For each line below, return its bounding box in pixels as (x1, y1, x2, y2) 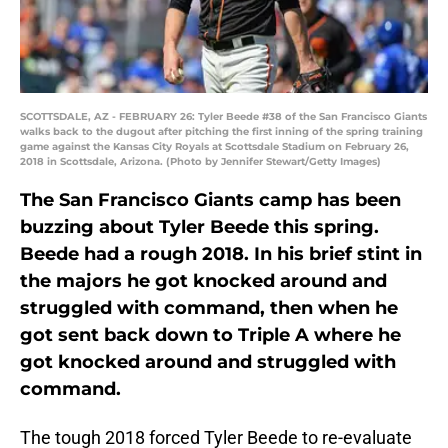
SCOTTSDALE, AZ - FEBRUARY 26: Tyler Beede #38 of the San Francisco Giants (20, 110, 427, 124)
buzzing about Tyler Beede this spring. (20, 216, 379, 239)
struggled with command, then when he (20, 297, 398, 320)
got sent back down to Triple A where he (20, 324, 401, 347)
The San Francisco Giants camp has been (20, 189, 401, 212)
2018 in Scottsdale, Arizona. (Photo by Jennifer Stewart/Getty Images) (20, 155, 381, 169)
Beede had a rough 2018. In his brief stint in (20, 243, 422, 266)
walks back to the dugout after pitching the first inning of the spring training (20, 125, 423, 139)
